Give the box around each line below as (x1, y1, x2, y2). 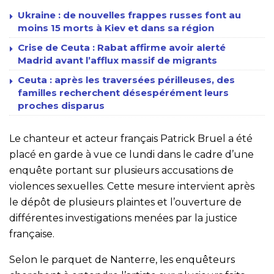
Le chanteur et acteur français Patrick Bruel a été (9, 132, 253, 144)
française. (9, 228, 59, 240)
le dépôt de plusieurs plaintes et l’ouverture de (9, 196, 242, 208)
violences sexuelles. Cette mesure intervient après (9, 180, 254, 192)
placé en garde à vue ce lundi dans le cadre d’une (9, 148, 254, 160)
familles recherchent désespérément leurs (18, 86, 229, 98)
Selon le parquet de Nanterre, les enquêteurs (9, 253, 235, 265)
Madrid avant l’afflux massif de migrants (18, 54, 217, 66)
